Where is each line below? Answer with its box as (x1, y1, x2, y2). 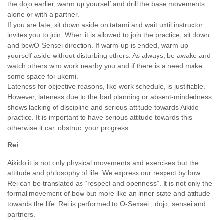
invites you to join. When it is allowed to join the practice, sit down (7, 30, 209, 39)
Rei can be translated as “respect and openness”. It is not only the (7, 179, 212, 187)
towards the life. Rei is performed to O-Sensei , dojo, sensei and (7, 199, 206, 208)
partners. (7, 210, 35, 218)
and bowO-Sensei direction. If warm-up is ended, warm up (7, 41, 188, 49)
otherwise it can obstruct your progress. (7, 123, 130, 132)
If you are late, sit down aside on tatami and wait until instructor (7, 20, 203, 28)
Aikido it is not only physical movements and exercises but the (7, 158, 199, 166)
